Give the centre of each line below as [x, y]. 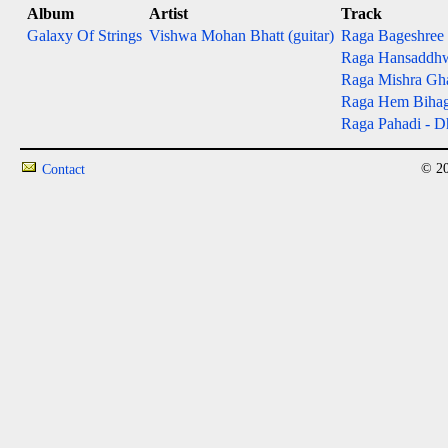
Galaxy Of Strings [84, 35]
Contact [63, 169]
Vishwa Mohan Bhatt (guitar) [241, 35]
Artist [168, 13]
